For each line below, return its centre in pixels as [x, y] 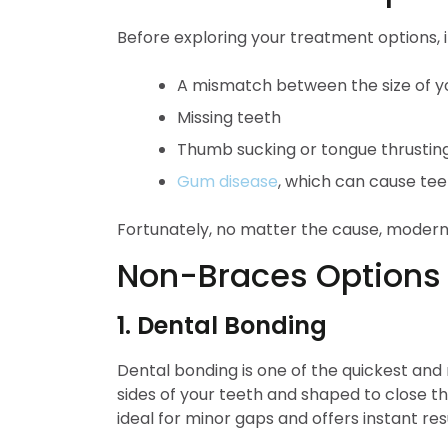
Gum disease [227, 181]
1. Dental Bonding [222, 325]
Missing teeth [229, 117]
